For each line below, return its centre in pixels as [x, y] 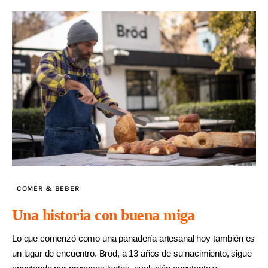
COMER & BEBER [48, 189]
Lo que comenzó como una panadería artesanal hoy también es [134, 239]
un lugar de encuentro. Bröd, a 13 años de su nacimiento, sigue [132, 254]
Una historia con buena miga [103, 215]
